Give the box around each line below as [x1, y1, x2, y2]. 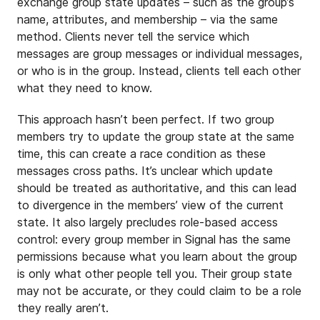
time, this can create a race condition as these [17, 146, 266, 161]
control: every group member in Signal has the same [17, 232, 291, 246]
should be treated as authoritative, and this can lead [17, 181, 297, 195]
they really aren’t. [17, 301, 109, 315]
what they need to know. [17, 81, 152, 95]
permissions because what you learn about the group [17, 249, 297, 264]
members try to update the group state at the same [17, 129, 294, 144]
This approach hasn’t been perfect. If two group [17, 112, 274, 126]
